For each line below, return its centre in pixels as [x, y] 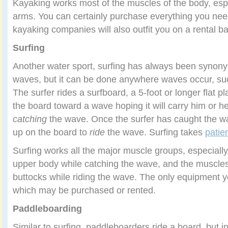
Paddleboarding [47, 208]
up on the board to [51, 132]
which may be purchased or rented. [84, 190]
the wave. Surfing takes [156, 132]
